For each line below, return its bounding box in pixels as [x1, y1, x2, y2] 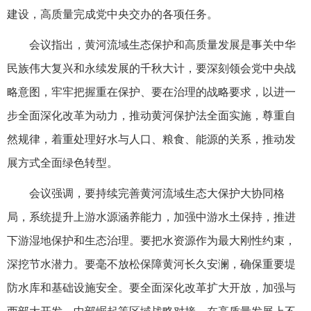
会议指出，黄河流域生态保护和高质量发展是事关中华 [29, 38, 296, 51]
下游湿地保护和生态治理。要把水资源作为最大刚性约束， [7, 234, 296, 246]
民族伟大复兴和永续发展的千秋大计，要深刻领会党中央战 [7, 62, 296, 74]
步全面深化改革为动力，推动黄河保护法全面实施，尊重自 [7, 109, 296, 121]
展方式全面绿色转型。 [7, 156, 118, 169]
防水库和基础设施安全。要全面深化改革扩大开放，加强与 [7, 281, 296, 294]
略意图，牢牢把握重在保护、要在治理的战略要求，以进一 [7, 85, 296, 98]
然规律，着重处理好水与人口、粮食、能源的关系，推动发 [7, 133, 296, 145]
